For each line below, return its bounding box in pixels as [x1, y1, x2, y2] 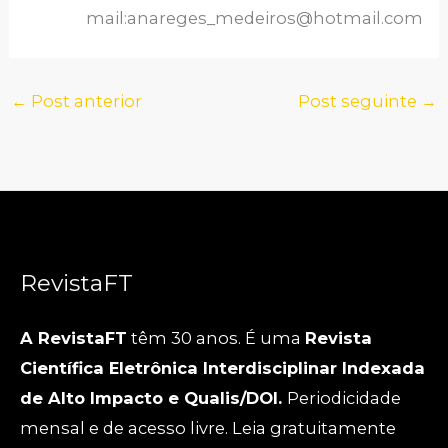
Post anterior [26, 91, 142, 112]
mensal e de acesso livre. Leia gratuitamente [20, 417, 396, 438]
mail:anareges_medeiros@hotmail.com [85, 7, 423, 28]
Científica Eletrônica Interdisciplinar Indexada [20, 357, 425, 378]
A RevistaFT [20, 327, 127, 348]
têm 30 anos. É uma [127, 327, 305, 348]
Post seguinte [298, 91, 422, 112]
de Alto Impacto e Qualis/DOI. [20, 387, 287, 408]
